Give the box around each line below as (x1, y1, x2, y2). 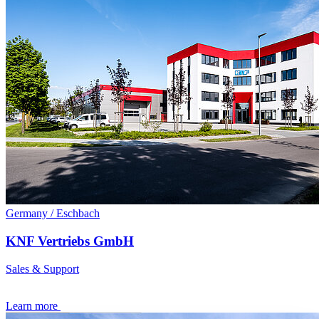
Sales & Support (6, 262, 79, 275)
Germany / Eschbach (6, 207, 100, 220)
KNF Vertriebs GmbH (6, 234, 134, 249)
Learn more (6, 299, 58, 312)
